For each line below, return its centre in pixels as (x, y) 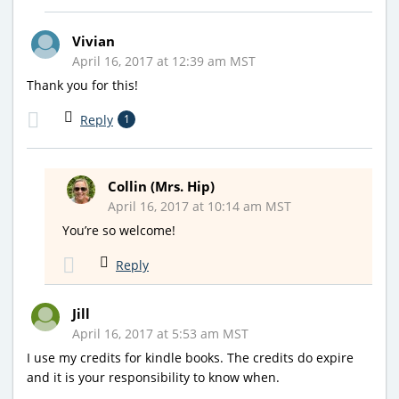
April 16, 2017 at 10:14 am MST (199, 206)
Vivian (94, 41)
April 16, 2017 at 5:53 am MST (160, 333)
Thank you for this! (82, 85)
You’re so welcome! (119, 230)
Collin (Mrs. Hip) (161, 186)
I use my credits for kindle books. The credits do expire (190, 357)
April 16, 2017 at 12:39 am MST (164, 61)
